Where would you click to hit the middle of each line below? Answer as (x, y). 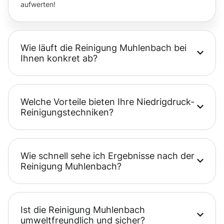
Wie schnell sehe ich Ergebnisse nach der (107, 155)
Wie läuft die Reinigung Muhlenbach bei (103, 47)
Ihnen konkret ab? (59, 58)
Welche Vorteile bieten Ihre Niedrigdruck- (107, 101)
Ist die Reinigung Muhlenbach (83, 209)
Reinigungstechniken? (67, 112)
